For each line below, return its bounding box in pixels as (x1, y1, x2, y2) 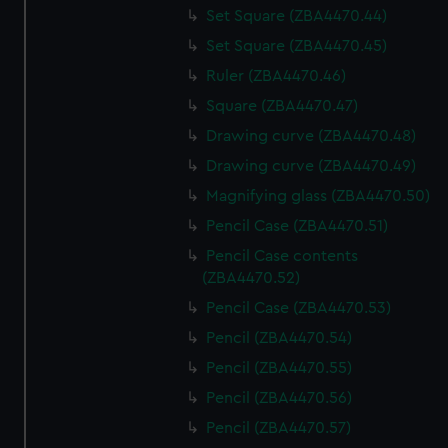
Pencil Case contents (206, 248, 359, 264)
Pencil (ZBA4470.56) (206, 390, 353, 406)
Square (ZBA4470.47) (206, 98, 359, 114)
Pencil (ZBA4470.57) (206, 420, 352, 436)
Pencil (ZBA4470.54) (206, 330, 353, 346)
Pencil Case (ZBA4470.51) (206, 218, 389, 234)
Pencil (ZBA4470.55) (206, 360, 353, 376)
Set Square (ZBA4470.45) (206, 38, 388, 54)
